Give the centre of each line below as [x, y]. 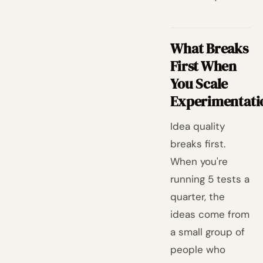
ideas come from [210, 214]
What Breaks [209, 48]
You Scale [199, 84]
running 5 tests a [210, 179]
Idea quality [198, 126]
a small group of [208, 232]
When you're [199, 161]
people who [198, 249]
